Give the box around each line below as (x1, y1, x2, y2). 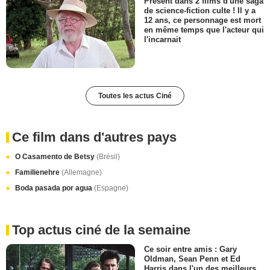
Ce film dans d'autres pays (12, 130, 177, 145)
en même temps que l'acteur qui (144, 25, 264, 35)
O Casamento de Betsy (15, 152, 96, 162)
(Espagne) (94, 184, 128, 193)
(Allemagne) (61, 168, 102, 177)
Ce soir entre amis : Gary (144, 245, 237, 254)
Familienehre (15, 168, 61, 177)
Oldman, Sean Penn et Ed (144, 254, 240, 264)
